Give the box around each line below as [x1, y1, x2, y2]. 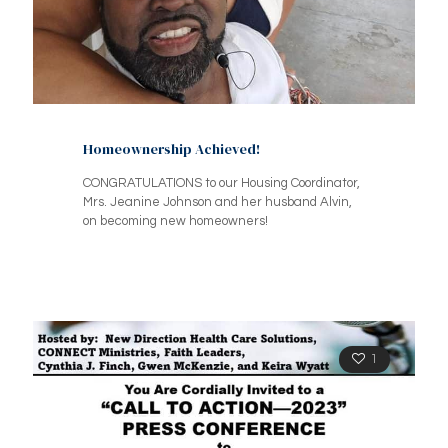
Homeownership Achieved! [83, 139, 260, 160]
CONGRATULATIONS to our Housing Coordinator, [83, 176, 360, 191]
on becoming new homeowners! [83, 214, 268, 229]
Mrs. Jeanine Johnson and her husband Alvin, [83, 195, 352, 210]
